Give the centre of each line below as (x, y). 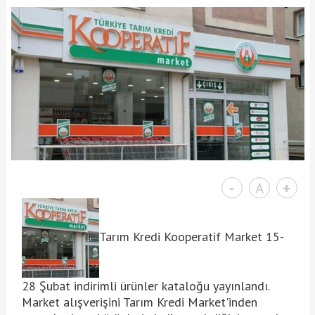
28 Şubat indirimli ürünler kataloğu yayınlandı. (145, 285)
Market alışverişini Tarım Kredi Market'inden (139, 302)
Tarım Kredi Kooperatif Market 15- (191, 236)
